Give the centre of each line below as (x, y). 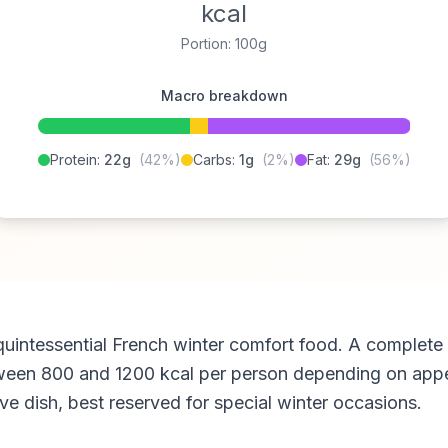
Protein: (76, 159)
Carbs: (215, 159)
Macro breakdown (224, 95)
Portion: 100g (224, 43)
